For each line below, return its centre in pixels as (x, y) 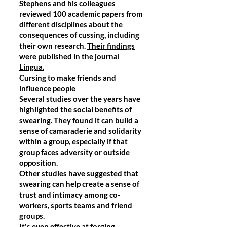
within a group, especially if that (73, 141)
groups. (32, 216)
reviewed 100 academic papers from (81, 14)
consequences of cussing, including (79, 35)
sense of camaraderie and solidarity (80, 131)
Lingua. (32, 67)
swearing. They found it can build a (79, 120)
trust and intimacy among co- (70, 195)
